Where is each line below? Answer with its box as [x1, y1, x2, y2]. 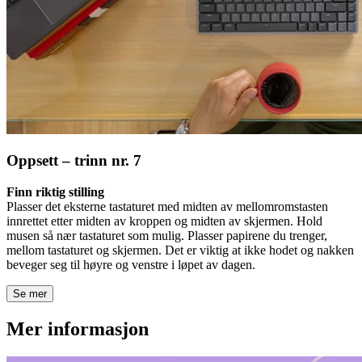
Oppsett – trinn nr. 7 [6, 152, 141, 170]
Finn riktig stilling [6, 184, 104, 199]
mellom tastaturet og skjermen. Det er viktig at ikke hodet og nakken [6, 242, 354, 257]
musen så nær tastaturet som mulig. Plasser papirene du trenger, [6, 228, 327, 242]
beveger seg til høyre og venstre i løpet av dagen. [6, 257, 255, 271]
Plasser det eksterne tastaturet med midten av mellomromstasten [6, 199, 328, 213]
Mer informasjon [6, 318, 149, 339]
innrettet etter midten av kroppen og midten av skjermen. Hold [6, 213, 322, 228]
